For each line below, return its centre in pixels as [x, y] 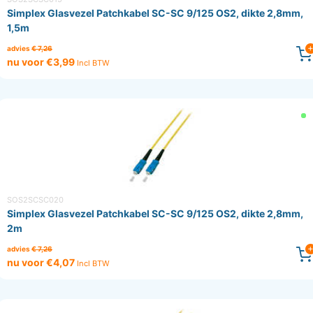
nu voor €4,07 [42, 263]
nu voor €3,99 [42, 62]
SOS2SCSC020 [35, 200]
